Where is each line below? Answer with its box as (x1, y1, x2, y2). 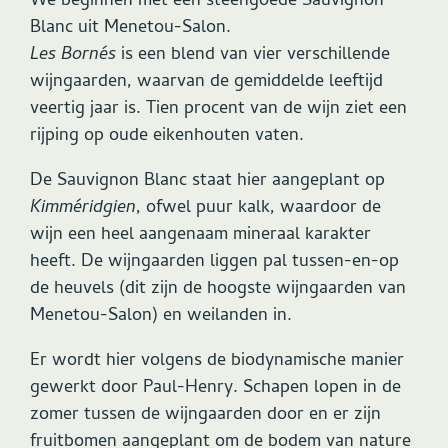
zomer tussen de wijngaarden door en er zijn (30, 400, 381, 430)
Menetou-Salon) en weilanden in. (30, 301, 292, 331)
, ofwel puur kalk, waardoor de (136, 193, 381, 223)
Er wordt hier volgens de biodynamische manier (30, 346, 404, 376)
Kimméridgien (30, 193, 136, 223)
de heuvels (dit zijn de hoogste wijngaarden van (30, 274, 406, 304)
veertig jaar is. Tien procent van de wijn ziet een (30, 94, 407, 124)
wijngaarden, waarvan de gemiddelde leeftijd (30, 67, 383, 97)
